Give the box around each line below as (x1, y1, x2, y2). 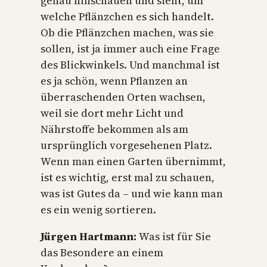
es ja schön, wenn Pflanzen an (41, 73, 188, 88)
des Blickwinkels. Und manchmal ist (41, 57, 220, 72)
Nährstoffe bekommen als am (41, 121, 188, 136)
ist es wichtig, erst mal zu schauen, (41, 169, 215, 185)
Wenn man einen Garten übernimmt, (41, 153, 226, 169)
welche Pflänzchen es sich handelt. (41, 8, 214, 24)
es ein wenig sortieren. (41, 201, 156, 217)
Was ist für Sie (139, 228, 211, 244)
